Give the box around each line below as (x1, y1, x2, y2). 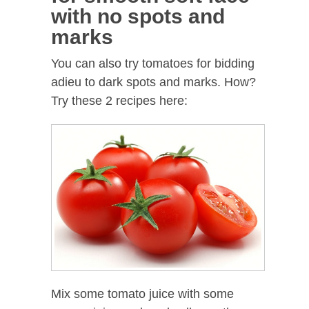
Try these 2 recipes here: (51, 94, 188, 108)
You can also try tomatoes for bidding (51, 57, 255, 71)
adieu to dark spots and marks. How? (51, 75, 256, 90)
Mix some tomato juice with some (51, 286, 234, 301)
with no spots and (51, 5, 225, 28)
